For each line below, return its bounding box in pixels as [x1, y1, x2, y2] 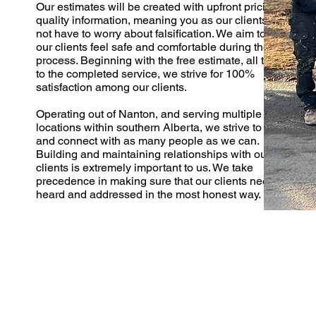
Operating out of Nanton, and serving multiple [35, 107, 262, 121]
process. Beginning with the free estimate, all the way [35, 54, 300, 67]
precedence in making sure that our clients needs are [35, 174, 300, 188]
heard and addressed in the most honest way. [35, 188, 266, 201]
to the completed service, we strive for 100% [35, 67, 255, 80]
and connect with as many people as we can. [35, 134, 259, 147]
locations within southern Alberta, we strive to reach [35, 121, 293, 134]
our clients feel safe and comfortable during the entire [35, 40, 300, 54]
